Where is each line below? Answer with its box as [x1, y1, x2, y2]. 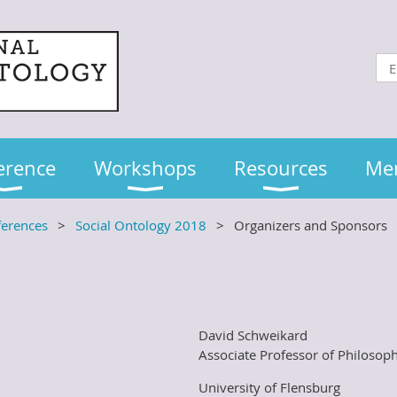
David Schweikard [198, 326, 307, 344]
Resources [234, 155, 328, 181]
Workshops [94, 155, 197, 181]
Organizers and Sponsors [234, 216, 387, 234]
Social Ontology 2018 [75, 216, 206, 234]
